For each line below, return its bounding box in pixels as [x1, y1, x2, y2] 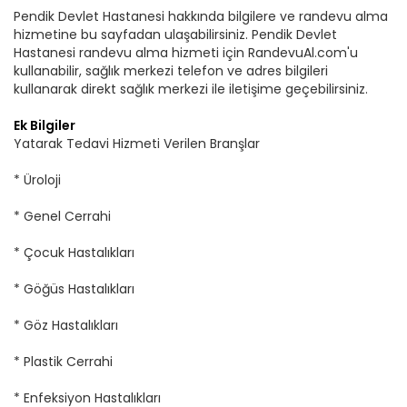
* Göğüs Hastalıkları [14, 280, 134, 298]
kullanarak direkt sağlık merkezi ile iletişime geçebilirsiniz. [14, 80, 368, 98]
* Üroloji [14, 171, 61, 189]
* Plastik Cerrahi [14, 352, 113, 371]
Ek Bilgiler [14, 116, 75, 134]
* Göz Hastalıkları [14, 316, 118, 334]
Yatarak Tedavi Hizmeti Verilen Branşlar [14, 134, 260, 153]
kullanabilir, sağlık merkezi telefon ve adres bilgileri [14, 62, 328, 80]
